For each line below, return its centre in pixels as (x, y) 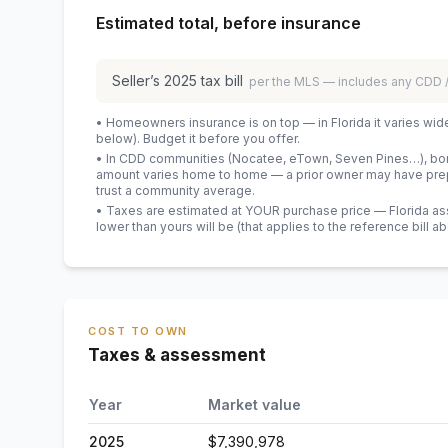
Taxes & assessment (177, 355)
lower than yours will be (165, 226)
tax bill (220, 80)
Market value (254, 404)
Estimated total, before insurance (228, 23)
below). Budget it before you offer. (198, 138)
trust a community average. (175, 190)
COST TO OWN (138, 331)
